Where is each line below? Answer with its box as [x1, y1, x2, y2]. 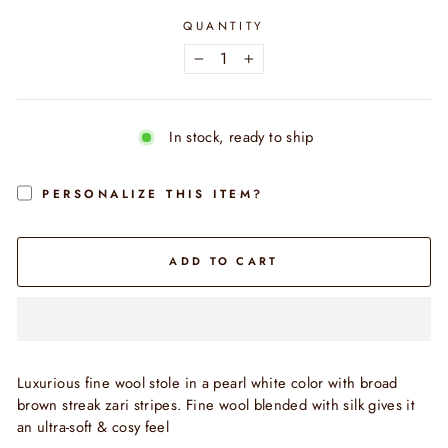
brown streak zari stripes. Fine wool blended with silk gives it [17, 393, 416, 416]
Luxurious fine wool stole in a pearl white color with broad [17, 371, 398, 394]
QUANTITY [183, 16, 265, 34]
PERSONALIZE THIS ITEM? [42, 184, 264, 202]
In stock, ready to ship [169, 126, 314, 149]
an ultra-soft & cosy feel [17, 415, 170, 438]
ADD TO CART [169, 253, 279, 270]
